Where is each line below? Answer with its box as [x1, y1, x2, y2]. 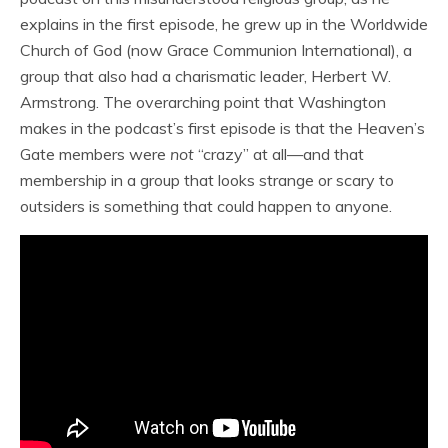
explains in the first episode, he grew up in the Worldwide [20, 14, 428, 34]
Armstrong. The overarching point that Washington [20, 92, 386, 112]
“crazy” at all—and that [194, 144, 364, 164]
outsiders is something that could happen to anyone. [20, 196, 392, 216]
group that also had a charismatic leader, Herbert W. [20, 66, 391, 86]
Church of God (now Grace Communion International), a [20, 40, 412, 60]
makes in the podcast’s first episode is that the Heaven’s [20, 118, 425, 138]
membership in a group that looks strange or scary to [20, 170, 394, 190]
